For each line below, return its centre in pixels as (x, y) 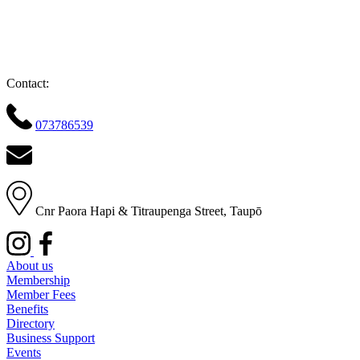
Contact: (28, 83)
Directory (31, 324)
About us (30, 266)
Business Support (51, 338)
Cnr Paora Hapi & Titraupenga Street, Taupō (147, 211)
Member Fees (41, 295)
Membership (38, 280)
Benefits (27, 309)
